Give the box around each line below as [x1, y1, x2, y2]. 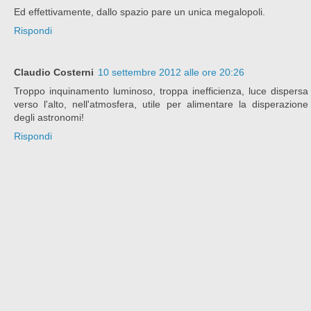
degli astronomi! [14, 112, 84, 124]
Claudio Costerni [14, 67, 94, 78]
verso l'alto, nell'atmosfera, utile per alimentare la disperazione [14, 99, 308, 110]
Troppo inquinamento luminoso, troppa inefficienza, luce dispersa [14, 85, 308, 97]
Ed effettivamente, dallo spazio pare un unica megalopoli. [14, 6, 265, 17]
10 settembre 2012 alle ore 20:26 [98, 67, 244, 78]
